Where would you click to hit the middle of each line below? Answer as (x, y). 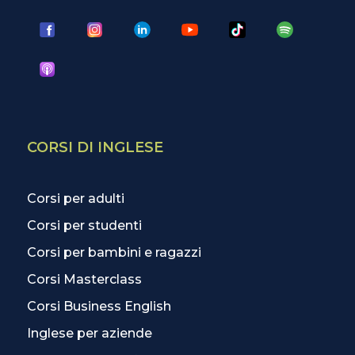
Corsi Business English (99, 307)
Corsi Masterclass (85, 280)
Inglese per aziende (90, 334)
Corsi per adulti (76, 199)
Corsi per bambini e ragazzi (115, 253)
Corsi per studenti (85, 226)
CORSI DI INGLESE (95, 148)
